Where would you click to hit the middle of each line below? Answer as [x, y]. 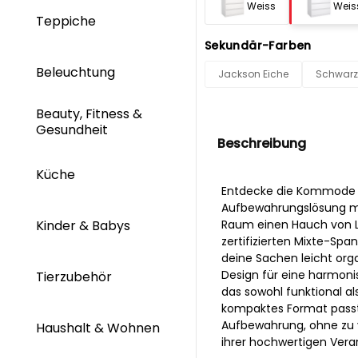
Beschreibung [261, 143]
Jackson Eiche [253, 74]
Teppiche [68, 21]
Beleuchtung [77, 72]
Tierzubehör [74, 277]
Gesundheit [74, 129]
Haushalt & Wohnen [98, 328]
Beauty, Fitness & [89, 114]
